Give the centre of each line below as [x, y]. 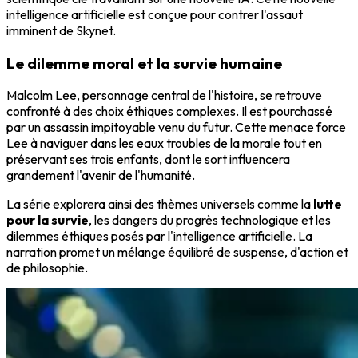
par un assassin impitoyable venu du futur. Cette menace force [176, 127]
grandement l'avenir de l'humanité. [101, 175]
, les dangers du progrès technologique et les [210, 220]
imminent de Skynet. [61, 30]
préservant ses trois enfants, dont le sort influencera [148, 159]
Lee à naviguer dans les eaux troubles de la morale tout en [164, 143]
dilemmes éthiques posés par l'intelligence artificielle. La [159, 236]
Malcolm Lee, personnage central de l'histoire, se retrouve [164, 95]
